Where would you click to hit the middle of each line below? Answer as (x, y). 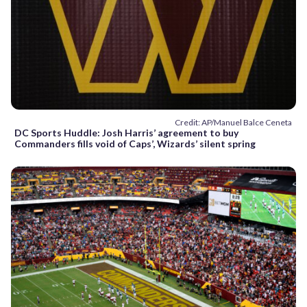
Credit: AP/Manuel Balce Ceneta (233, 123)
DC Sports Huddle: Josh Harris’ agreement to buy (126, 133)
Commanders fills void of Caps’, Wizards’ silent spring (135, 144)
